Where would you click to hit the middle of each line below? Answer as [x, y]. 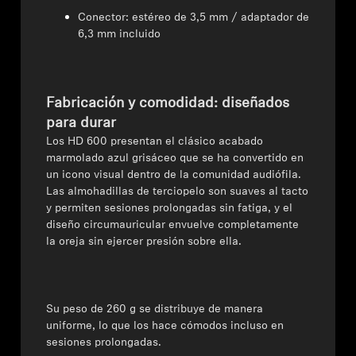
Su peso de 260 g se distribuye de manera [155, 310]
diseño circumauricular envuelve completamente [173, 225]
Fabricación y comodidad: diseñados [168, 104]
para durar [81, 124]
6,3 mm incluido [120, 35]
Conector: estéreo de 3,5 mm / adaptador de [194, 18]
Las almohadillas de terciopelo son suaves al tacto [178, 192]
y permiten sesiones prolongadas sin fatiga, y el [170, 209]
